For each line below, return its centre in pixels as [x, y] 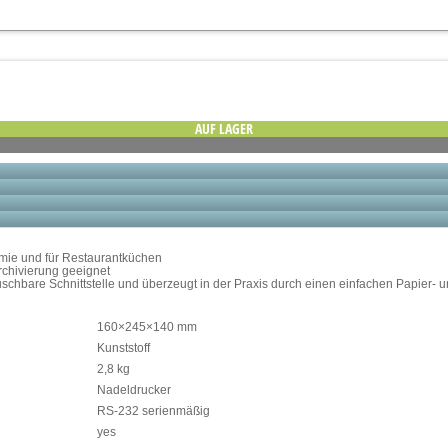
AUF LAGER [224, 128]
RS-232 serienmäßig [153, 410]
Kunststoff [123, 347]
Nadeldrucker [134, 389]
